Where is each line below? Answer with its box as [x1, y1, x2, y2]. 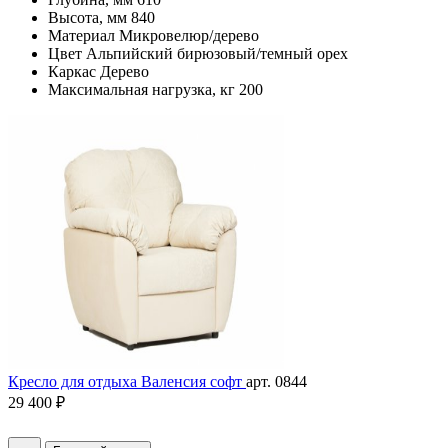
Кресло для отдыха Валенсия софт [8, 373, 246, 391]
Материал [48, 27, 115, 45]
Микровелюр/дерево [119, 27, 259, 45]
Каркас [48, 63, 96, 81]
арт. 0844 [246, 373, 307, 391]
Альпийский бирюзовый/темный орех [86, 45, 348, 63]
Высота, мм [48, 9, 127, 27]
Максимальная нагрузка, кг [48, 81, 235, 99]
